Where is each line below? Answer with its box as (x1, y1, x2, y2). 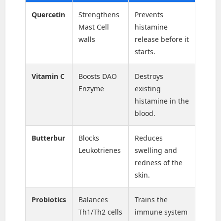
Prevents (135, 10, 164, 20)
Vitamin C (32, 72, 65, 81)
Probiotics (32, 195, 67, 205)
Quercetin (32, 10, 66, 20)
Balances (78, 195, 109, 205)
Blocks (78, 133, 100, 143)
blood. (135, 109, 156, 118)
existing (135, 84, 161, 94)
